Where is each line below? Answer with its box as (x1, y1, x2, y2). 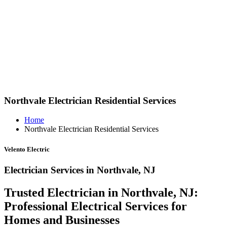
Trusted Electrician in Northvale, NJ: (4, 185, 198, 199)
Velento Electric (4, 145, 50, 153)
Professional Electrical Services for (4, 199, 187, 213)
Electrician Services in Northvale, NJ (4, 164, 156, 175)
